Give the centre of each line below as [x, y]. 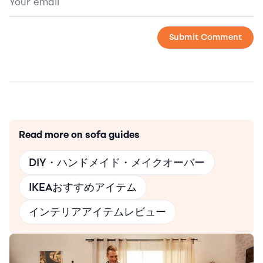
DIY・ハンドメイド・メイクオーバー [117, 163]
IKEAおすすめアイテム [83, 188]
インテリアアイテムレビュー [97, 212]
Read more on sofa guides [79, 135]
